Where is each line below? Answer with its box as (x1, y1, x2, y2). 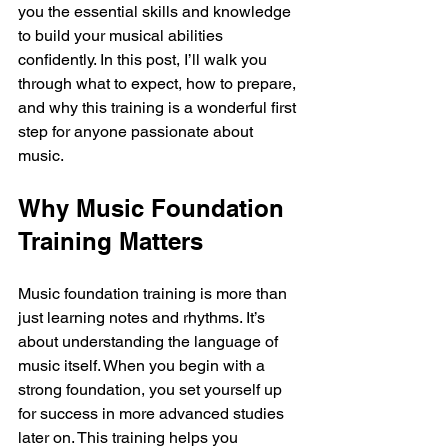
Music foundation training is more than (18, 284, 291, 303)
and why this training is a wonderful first (18, 98, 300, 117)
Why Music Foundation (18, 194, 291, 222)
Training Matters (18, 227, 203, 255)
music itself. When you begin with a (18, 356, 269, 375)
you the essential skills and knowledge (18, 2, 295, 21)
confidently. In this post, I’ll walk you (18, 50, 271, 69)
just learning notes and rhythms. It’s (18, 308, 269, 327)
